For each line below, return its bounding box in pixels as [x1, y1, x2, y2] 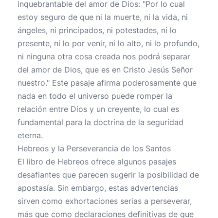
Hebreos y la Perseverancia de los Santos [18, 144, 171, 153]
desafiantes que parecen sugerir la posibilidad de [18, 170, 199, 180]
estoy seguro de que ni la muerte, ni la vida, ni [18, 12, 188, 22]
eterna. [18, 130, 43, 140]
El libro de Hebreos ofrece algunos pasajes [18, 157, 176, 166]
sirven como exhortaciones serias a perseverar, [18, 196, 192, 206]
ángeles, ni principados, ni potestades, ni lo [18, 25, 177, 35]
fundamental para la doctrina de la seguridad [18, 117, 183, 127]
